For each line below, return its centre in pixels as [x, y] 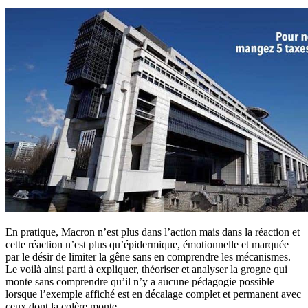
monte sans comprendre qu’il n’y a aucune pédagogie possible [140, 281]
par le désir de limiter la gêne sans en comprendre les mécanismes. [148, 256]
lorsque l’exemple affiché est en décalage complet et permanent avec [153, 294]
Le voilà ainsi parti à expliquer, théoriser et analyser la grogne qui [146, 269]
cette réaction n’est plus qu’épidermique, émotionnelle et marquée [147, 244]
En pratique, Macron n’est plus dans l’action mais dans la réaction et [153, 232]
